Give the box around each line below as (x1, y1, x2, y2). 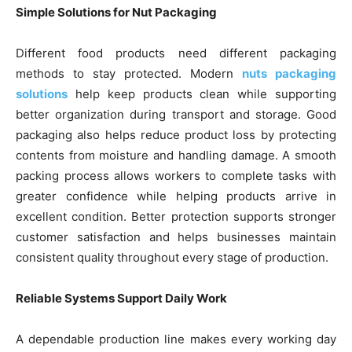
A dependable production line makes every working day (16, 332, 336, 347)
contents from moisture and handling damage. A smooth (16, 148, 336, 163)
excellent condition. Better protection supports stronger (16, 209, 336, 225)
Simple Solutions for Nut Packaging (16, 5, 217, 20)
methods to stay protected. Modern (16, 66, 242, 82)
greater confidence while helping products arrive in (16, 189, 336, 204)
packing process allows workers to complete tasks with (16, 168, 336, 184)
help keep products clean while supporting (68, 86, 336, 102)
